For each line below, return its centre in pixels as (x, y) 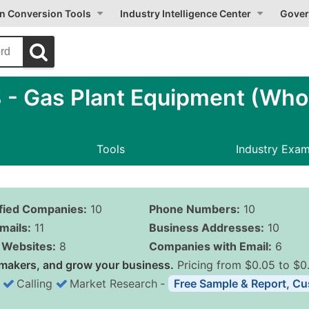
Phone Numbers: (194, 209)
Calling (34, 283)
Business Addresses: (206, 228)
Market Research (113, 283)
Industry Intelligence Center (186, 13)
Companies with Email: (210, 246)
